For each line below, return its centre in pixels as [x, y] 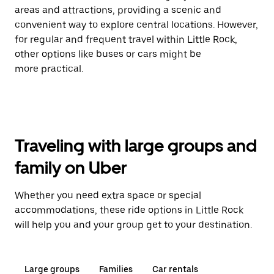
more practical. [49, 69]
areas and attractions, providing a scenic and [118, 10]
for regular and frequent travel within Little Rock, [126, 39]
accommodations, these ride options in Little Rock [129, 210]
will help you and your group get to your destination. [133, 225]
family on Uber [71, 168]
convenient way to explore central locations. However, [136, 25]
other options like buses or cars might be [108, 54]
